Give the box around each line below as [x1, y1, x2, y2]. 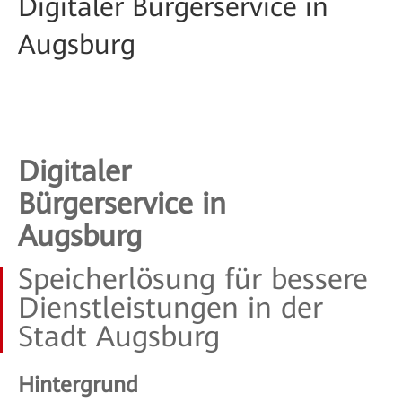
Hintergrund [18, 372, 138, 398]
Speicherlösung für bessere [18, 262, 368, 296]
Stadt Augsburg [18, 319, 220, 354]
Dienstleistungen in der [18, 291, 323, 325]
